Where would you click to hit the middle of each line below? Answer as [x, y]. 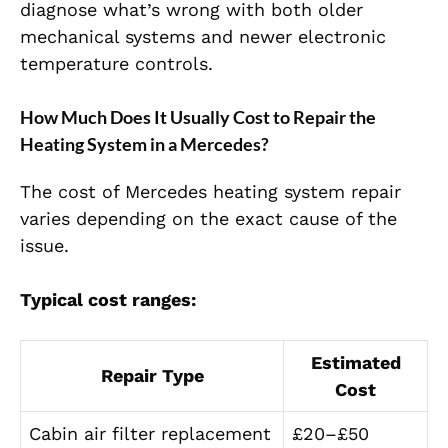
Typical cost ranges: [108, 300]
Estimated [355, 363]
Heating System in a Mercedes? [144, 144]
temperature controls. [116, 64]
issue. [44, 246]
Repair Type [152, 376]
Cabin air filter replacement [150, 434]
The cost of [72, 192]
